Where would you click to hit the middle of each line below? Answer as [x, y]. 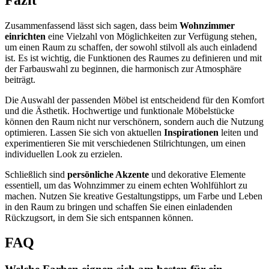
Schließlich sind [36, 174]
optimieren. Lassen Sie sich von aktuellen [84, 132]
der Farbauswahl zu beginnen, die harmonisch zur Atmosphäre [123, 68]
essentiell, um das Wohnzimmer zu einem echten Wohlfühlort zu [126, 185]
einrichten [25, 36]
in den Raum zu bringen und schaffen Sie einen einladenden [119, 207]
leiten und [238, 132]
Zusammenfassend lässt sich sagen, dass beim [92, 25]
